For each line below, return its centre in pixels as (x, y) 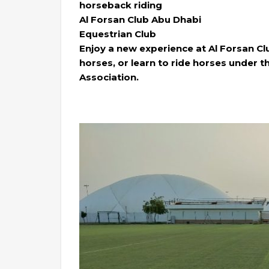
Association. (109, 77)
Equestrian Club (118, 34)
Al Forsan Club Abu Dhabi (140, 20)
